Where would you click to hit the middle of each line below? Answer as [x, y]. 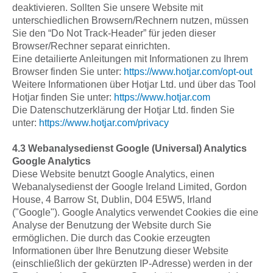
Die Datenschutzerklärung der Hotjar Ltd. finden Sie [123, 110]
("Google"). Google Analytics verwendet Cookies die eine [135, 212]
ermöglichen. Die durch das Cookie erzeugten [111, 238]
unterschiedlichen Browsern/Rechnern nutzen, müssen [130, 20]
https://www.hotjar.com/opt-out [188, 72]
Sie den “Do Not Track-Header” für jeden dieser [114, 33]
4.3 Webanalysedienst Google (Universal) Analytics [129, 148]
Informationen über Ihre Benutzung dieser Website [120, 251]
